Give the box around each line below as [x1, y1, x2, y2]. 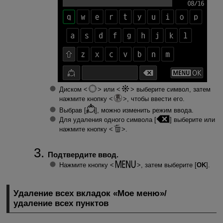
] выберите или [169, 116, 215, 124]
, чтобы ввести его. [126, 95, 185, 103]
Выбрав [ [59, 107, 86, 114]
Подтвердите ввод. [47, 150, 118, 159]
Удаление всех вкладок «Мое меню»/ [13, 189, 167, 199]
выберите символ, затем [134, 86, 211, 94]
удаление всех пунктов [13, 199, 109, 209]
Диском [59, 86, 84, 94]
